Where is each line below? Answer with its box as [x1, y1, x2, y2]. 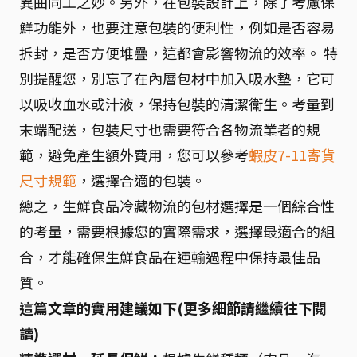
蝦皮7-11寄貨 [249, 144, 335, 165]
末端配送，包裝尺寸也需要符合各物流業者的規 [19, 119, 320, 139]
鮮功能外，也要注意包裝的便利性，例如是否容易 [19, 17, 335, 37]
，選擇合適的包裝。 [76, 170, 206, 190]
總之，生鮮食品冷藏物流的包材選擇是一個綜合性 [19, 195, 335, 216]
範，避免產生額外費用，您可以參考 [19, 144, 249, 165]
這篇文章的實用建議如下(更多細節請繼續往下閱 [19, 297, 327, 318]
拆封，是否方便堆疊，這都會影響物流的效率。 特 [19, 42, 338, 63]
